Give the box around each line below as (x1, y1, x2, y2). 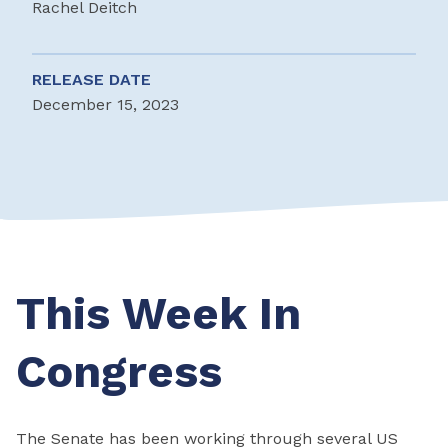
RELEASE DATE (32, 70, 151, 90)
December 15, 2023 (32, 95, 179, 115)
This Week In (16, 287, 301, 341)
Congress (16, 345, 222, 399)
